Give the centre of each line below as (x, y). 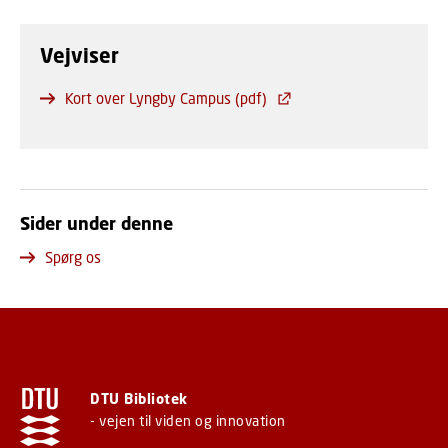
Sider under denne (96, 223)
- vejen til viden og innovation (188, 420)
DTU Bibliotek (139, 398)
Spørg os (73, 257)
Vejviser (79, 55)
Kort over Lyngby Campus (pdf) (166, 98)
